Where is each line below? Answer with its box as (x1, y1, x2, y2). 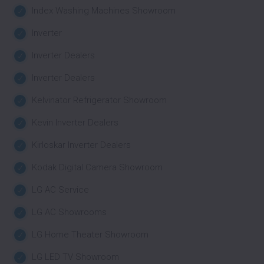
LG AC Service (32, 184, 89, 195)
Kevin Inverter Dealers (32, 117, 118, 128)
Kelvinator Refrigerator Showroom (32, 95, 167, 105)
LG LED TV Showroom (32, 252, 119, 262)
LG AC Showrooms (32, 207, 107, 217)
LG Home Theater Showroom (32, 229, 148, 240)
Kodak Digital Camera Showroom (32, 162, 163, 173)
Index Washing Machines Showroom (32, 5, 176, 16)
